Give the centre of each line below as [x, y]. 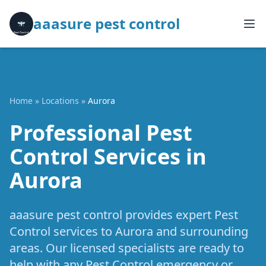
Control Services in [108, 156]
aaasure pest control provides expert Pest [124, 215]
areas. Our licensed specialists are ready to [127, 248]
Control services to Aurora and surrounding [129, 231]
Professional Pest [101, 133]
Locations [60, 101]
